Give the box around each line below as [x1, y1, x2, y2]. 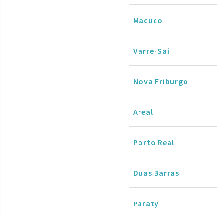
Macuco [133, 15, 163, 25]
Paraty [133, 198, 159, 208]
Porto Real [133, 137, 174, 147]
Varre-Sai [133, 46, 170, 56]
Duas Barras [133, 168, 179, 178]
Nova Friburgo [133, 76, 188, 86]
